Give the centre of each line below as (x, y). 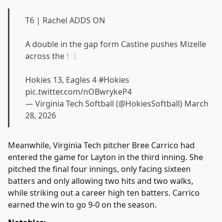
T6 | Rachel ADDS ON (65, 21)
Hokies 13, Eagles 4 (62, 80)
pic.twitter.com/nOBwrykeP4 (79, 92)
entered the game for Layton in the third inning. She (106, 157)
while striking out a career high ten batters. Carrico (104, 193)
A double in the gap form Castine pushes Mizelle (116, 44)
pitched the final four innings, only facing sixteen (99, 169)
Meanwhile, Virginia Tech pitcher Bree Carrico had (101, 145)
